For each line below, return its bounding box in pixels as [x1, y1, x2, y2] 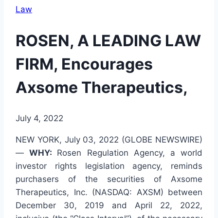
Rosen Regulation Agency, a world [57, 148, 203, 158]
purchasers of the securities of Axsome [16, 174, 202, 184]
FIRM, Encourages [16, 54, 153, 73]
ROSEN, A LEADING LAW [16, 31, 201, 50]
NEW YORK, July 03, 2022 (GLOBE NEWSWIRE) [16, 135, 202, 145]
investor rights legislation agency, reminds [16, 161, 202, 171]
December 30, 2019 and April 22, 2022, [16, 200, 202, 211]
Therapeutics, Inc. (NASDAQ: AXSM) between [16, 187, 202, 198]
